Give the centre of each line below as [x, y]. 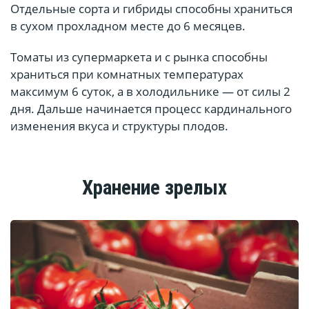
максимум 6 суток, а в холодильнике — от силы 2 [150, 92]
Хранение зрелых [154, 188]
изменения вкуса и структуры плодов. [119, 126]
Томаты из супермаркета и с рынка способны [139, 57]
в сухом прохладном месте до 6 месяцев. [128, 26]
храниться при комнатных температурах [127, 74]
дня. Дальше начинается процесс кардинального [151, 109]
